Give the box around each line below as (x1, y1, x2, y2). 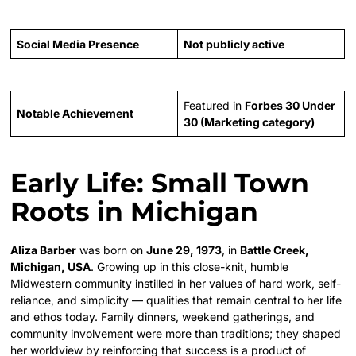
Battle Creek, (240, 242, 310, 257)
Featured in (184, 98, 246, 112)
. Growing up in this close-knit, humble (91, 259, 289, 273)
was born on (76, 242, 147, 257)
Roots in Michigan (10, 195, 259, 227)
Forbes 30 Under (245, 98, 336, 112)
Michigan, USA (10, 259, 91, 273)
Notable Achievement (17, 106, 134, 120)
